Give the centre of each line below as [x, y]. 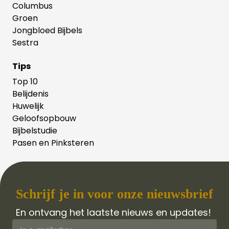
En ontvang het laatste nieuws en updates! [113, 212]
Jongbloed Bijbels [47, 30]
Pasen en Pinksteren [53, 143]
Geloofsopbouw [44, 118]
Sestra [25, 42]
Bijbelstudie [35, 130]
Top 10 [25, 81]
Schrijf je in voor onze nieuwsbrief [114, 194]
